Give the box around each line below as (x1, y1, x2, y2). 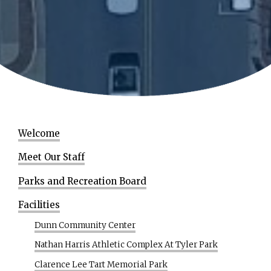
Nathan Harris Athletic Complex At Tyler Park (34, 240, 218, 250)
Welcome (18, 127, 60, 139)
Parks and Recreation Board (18, 175, 146, 187)
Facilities (18, 199, 60, 211)
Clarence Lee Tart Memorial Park (34, 259, 168, 270)
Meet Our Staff (18, 151, 85, 163)
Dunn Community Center (34, 220, 135, 230)
